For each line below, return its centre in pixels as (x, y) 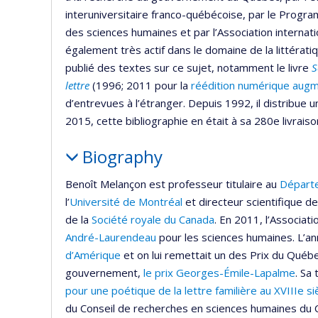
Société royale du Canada (153, 219)
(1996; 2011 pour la (140, 86)
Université (95, 201)
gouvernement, (104, 272)
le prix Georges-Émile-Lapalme (219, 272)
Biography (122, 157)
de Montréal (151, 201)
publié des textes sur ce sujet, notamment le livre (188, 68)
